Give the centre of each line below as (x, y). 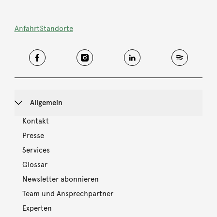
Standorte (56, 28)
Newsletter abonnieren (60, 179)
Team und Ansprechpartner (68, 194)
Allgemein (46, 102)
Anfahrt (27, 28)
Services (36, 150)
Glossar (35, 164)
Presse (33, 135)
